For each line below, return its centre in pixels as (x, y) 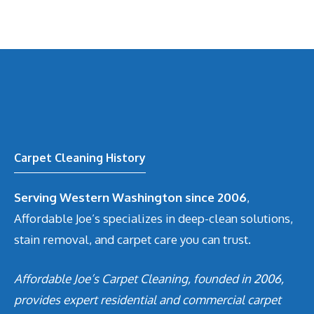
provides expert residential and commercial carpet (148, 299)
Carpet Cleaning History (80, 158)
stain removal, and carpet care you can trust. (132, 239)
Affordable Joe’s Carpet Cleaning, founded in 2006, (149, 278)
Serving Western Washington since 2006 (130, 197)
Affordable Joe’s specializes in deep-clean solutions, (153, 218)
